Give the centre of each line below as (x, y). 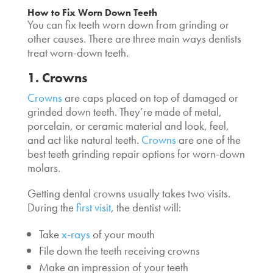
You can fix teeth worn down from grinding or (128, 24)
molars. (44, 168)
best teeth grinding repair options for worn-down (136, 154)
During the (51, 207)
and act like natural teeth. (84, 140)
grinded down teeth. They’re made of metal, (124, 112)
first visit (93, 207)
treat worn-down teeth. (78, 52)
